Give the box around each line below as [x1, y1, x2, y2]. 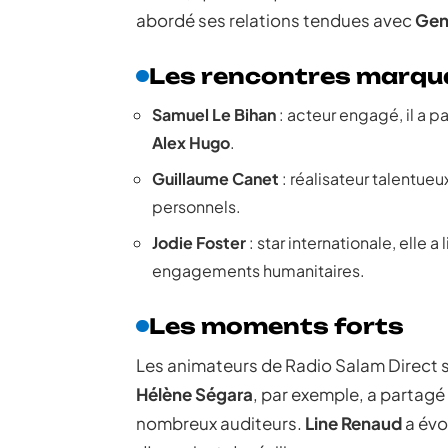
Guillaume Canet [152, 168, 279, 189]
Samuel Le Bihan [152, 104, 276, 125]
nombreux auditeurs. [136, 412, 305, 434]
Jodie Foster [152, 232, 246, 253]
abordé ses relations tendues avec [136, 9, 415, 31]
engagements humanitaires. [152, 260, 365, 281]
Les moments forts [148, 313, 404, 339]
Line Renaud [305, 412, 402, 434]
